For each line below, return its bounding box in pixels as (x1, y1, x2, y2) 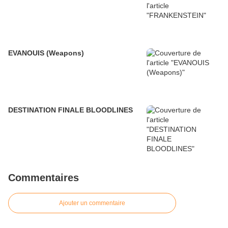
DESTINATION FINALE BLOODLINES (8, 106, 133, 115)
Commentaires (8, 172, 79, 184)
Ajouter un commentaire (59, 199, 125, 207)
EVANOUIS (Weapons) (8, 49, 84, 58)
